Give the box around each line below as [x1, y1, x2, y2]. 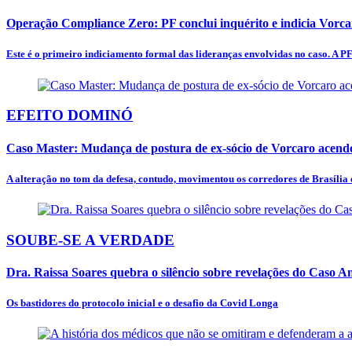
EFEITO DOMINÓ [6, 107, 133, 124]
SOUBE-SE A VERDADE [6, 231, 174, 248]
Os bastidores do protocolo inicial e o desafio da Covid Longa [6, 297, 278, 310]
